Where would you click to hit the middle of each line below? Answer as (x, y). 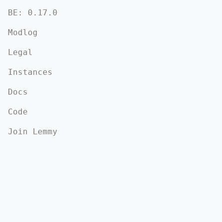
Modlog (23, 32)
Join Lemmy (33, 132)
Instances (30, 72)
